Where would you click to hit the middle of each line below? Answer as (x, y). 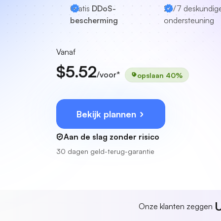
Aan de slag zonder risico (111, 137)
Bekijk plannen (108, 114)
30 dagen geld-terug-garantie (105, 151)
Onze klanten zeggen (176, 206)
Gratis (81, 8)
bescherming (94, 20)
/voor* (108, 74)
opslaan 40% (160, 75)
